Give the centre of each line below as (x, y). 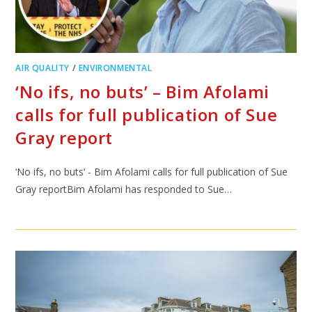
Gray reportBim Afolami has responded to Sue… (124, 189)
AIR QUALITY (43, 68)
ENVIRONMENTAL (115, 68)
